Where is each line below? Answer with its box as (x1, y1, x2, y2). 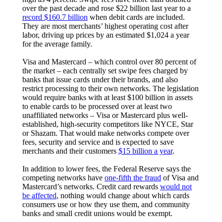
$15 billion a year (118, 146, 172, 155)
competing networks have (22, 173, 105, 182)
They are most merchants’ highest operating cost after (22, 21, 188, 30)
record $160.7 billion (22, 12, 88, 21)
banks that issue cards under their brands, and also (22, 75, 178, 84)
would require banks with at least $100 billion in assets (22, 93, 193, 102)
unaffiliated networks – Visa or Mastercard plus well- (22, 111, 188, 119)
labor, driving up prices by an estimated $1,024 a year (22, 30, 189, 39)
